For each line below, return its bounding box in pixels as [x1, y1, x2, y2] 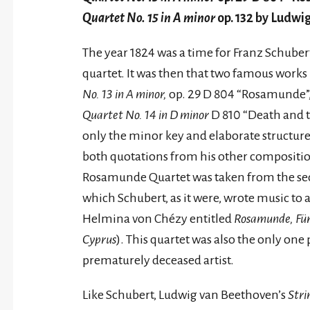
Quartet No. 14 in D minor [82, 108, 209, 122]
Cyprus [82, 232, 116, 246]
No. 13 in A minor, [82, 87, 167, 101]
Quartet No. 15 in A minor [82, 11, 217, 25]
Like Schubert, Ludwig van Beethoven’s [82, 288, 288, 302]
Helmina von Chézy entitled [82, 212, 234, 226]
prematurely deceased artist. [82, 253, 234, 267]
